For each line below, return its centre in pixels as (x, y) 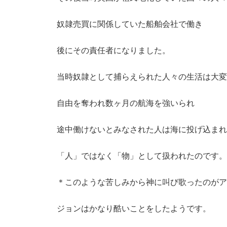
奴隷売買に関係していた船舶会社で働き (130, 24)
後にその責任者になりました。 (113, 50)
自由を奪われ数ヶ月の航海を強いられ (126, 103)
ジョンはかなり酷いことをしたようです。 (134, 209)
